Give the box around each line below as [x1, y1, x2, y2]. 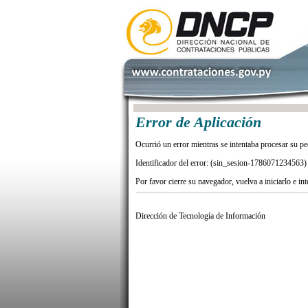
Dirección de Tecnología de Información [135, 211, 265, 221]
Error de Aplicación [135, 114, 261, 131]
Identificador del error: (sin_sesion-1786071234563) [135, 158, 307, 168]
